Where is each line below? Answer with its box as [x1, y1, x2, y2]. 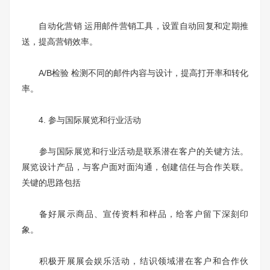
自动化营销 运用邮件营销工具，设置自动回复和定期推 [22, 21, 248, 31]
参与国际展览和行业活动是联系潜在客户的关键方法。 [22, 146, 248, 157]
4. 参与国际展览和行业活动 [22, 115, 141, 125]
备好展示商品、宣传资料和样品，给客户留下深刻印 [22, 209, 248, 219]
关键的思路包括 [22, 178, 81, 188]
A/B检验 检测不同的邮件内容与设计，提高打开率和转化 [22, 68, 248, 78]
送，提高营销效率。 [22, 37, 98, 47]
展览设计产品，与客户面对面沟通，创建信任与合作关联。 [22, 162, 248, 172]
